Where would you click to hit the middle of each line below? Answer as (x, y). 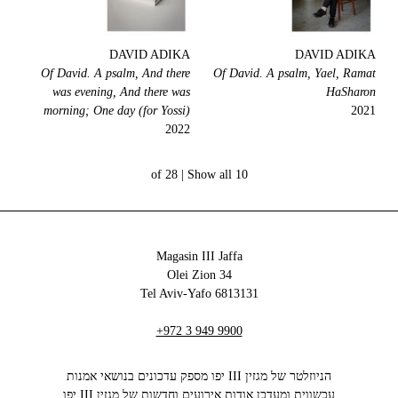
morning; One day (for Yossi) (117, 111)
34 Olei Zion (225, 275)
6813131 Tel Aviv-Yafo (236, 294)
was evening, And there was (121, 92)
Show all (209, 175)
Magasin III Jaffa (199, 257)
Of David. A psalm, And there (115, 74)
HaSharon (351, 92)
